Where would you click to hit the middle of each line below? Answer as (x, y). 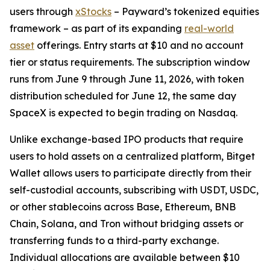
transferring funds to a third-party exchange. (114, 241)
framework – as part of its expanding (97, 29)
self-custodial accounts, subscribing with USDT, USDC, (134, 190)
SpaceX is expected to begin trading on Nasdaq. (124, 113)
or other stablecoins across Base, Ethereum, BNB (123, 207)
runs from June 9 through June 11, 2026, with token (127, 79)
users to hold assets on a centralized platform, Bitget (132, 156)
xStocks (93, 12)
